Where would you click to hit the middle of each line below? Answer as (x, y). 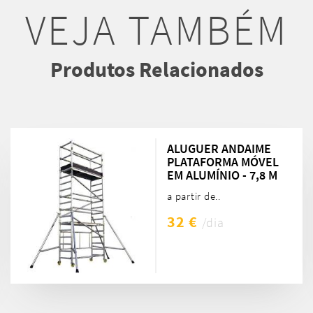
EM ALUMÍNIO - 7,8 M (222, 175)
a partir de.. (194, 196)
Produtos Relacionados (156, 70)
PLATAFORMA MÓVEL (223, 162)
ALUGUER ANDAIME (219, 149)
